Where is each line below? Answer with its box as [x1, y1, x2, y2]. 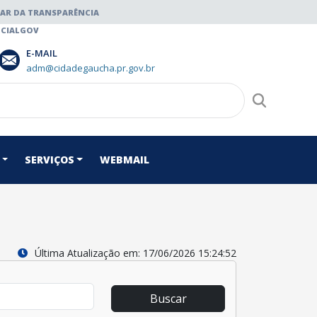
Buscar [149, 290, 187, 306]
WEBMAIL [99, 152, 149, 166]
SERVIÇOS [24, 152, 74, 166]
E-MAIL [25, 47, 57, 59]
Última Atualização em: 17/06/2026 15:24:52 [32, 246, 236, 260]
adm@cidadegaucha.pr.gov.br [25, 62, 155, 74]
